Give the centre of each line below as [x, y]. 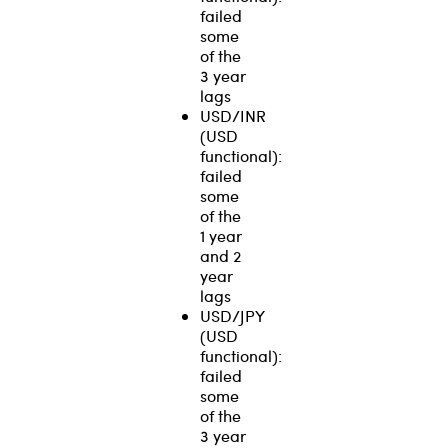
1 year [221, 235]
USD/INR [233, 115]
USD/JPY [232, 315]
